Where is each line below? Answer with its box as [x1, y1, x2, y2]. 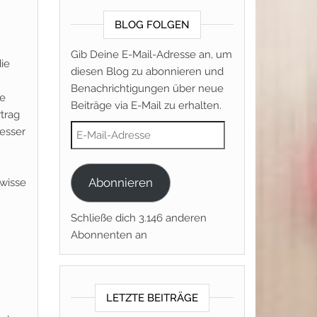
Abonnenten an [70, 229, 147, 241]
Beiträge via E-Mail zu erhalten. [70, 98, 221, 112]
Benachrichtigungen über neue [70, 81, 224, 95]
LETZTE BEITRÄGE [105, 292, 198, 304]
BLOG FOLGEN [114, 18, 190, 31]
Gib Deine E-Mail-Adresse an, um [70, 47, 232, 61]
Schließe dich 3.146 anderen [70, 212, 207, 224]
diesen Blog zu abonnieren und [70, 64, 224, 78]
